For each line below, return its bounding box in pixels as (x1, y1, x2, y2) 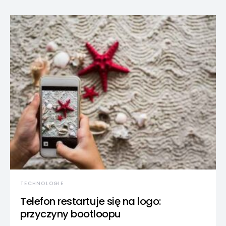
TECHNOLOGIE (20, 179, 64, 187)
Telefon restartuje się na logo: (20, 194, 161, 208)
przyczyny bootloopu (20, 206, 121, 221)
